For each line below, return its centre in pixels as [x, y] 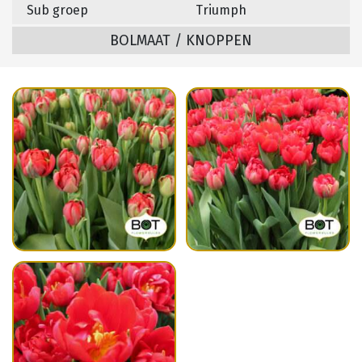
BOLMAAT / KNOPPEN [181, 41]
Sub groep [57, 11]
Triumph [221, 11]
